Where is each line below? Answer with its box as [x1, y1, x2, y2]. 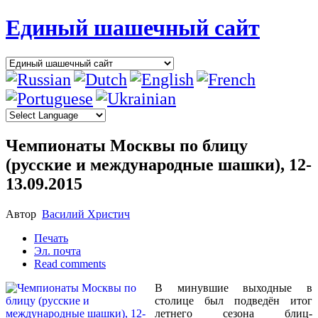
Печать [34, 231, 68, 244]
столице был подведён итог [155, 294, 312, 307]
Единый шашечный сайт [6, 15, 260, 41]
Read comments [34, 257, 106, 270]
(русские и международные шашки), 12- [6, 155, 312, 174]
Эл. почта [34, 244, 81, 257]
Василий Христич [42, 207, 130, 220]
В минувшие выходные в [155, 281, 312, 294]
